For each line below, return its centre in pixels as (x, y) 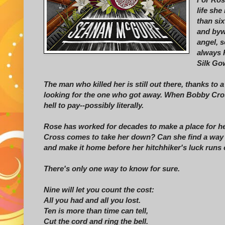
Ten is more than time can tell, (96, 211)
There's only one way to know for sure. (112, 169)
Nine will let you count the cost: (99, 190)
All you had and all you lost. (92, 200)
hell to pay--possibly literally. (94, 105)
